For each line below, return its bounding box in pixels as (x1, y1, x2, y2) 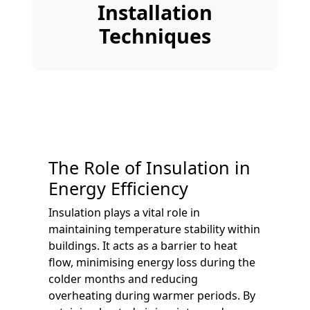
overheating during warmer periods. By (48, 287, 255, 303)
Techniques (99, 21, 211, 49)
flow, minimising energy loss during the (48, 254, 255, 270)
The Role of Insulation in (48, 155, 250, 179)
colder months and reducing (48, 271, 198, 286)
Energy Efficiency (48, 176, 188, 200)
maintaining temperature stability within (48, 221, 260, 237)
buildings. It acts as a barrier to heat (48, 237, 237, 253)
